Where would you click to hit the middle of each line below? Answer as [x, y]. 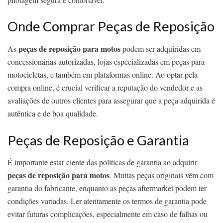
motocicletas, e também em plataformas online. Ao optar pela [103, 74]
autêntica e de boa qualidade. [53, 113]
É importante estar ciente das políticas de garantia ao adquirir [102, 162]
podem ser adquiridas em [161, 48]
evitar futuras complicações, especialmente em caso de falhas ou [108, 214]
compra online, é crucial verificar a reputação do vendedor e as [105, 87]
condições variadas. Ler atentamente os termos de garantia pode [107, 201]
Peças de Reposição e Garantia [98, 140]
